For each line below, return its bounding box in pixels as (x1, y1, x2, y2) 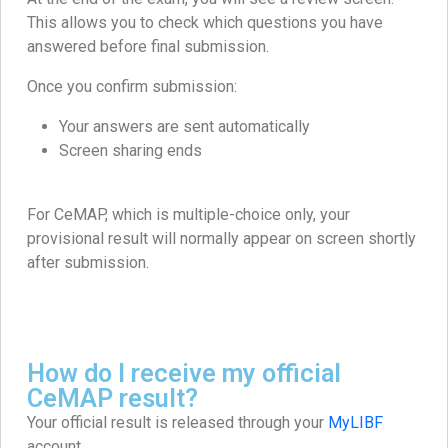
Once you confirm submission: (27, 77, 237, 97)
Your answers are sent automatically (59, 117, 310, 137)
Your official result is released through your (27, 413, 328, 433)
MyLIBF (328, 413, 383, 433)
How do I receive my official (27, 359, 341, 389)
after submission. (27, 253, 149, 273)
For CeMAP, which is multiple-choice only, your (27, 205, 350, 225)
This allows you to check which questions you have (27, 13, 383, 33)
